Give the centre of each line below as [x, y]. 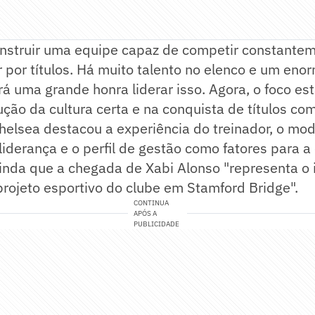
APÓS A [146, 214]
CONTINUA [152, 203]
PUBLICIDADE [157, 224]
